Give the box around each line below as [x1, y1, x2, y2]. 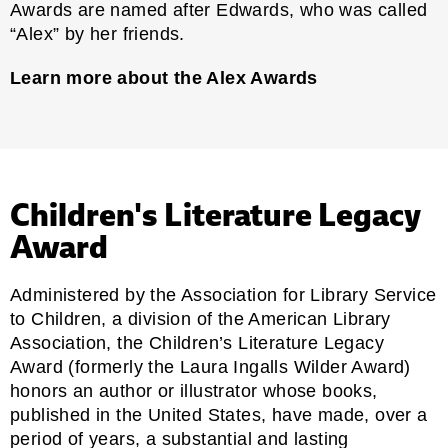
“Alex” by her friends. [10, 23, 185, 44]
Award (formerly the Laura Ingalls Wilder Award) [10, 356, 411, 377]
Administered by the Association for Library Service [10, 284, 437, 305]
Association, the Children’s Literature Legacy [10, 332, 384, 353]
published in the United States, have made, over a [10, 404, 428, 425]
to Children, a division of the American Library [10, 308, 391, 329]
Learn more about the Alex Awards [10, 67, 318, 88]
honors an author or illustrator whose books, [10, 380, 378, 401]
